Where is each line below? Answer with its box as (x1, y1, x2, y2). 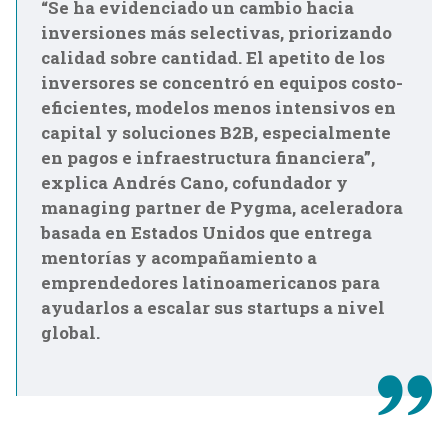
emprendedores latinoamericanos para (41, 271, 380, 294)
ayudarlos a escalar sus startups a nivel (41, 296, 385, 319)
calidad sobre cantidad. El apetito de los (41, 46, 385, 69)
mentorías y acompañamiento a (41, 246, 317, 269)
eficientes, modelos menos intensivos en (41, 96, 396, 119)
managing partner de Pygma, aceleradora (41, 196, 403, 219)
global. (41, 321, 100, 344)
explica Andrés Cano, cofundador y (41, 171, 348, 194)
